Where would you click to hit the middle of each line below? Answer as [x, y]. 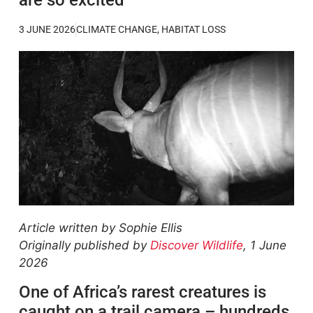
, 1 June [265, 246]
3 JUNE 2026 [47, 29]
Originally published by [85, 246]
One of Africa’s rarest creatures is [143, 292]
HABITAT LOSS [194, 29]
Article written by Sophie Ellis [101, 228]
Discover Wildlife [197, 246]
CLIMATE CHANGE [117, 29]
